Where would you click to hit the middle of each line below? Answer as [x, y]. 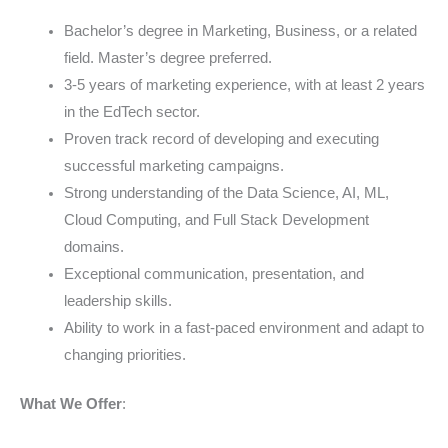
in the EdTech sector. [131, 112]
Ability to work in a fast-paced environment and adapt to [243, 328]
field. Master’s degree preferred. [167, 58]
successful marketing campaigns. [173, 166]
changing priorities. [124, 355]
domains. [93, 247]
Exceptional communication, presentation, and [213, 274]
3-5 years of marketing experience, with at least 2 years [244, 85]
